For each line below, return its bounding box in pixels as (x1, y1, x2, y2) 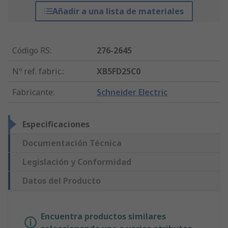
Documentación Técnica (22, 137, 122, 149)
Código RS (12, 45, 50, 56)
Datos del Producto (22, 175, 101, 187)
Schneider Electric (97, 87, 168, 98)
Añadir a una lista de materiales (52, 6, 184, 17)
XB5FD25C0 (97, 66, 141, 77)
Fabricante (12, 87, 53, 98)
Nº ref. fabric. (12, 66, 63, 77)
